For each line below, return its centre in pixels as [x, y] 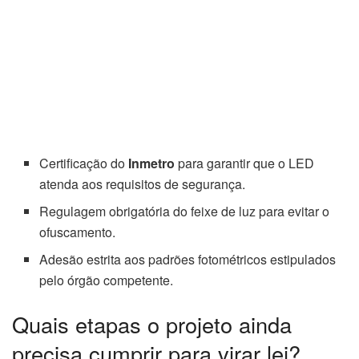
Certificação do [84, 163]
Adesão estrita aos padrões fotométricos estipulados [188, 259]
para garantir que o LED [245, 163]
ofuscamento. [78, 232]
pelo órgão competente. [107, 280]
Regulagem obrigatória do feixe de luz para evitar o [185, 211]
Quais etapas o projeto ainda [152, 324]
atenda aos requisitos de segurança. [143, 184]
